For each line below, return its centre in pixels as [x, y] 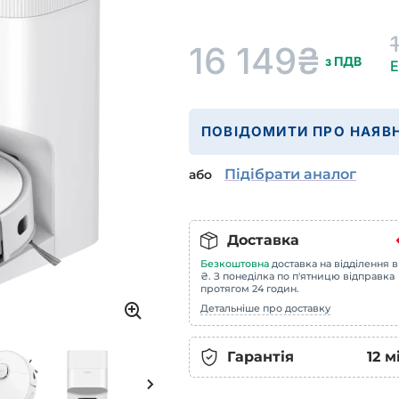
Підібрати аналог [290, 174]
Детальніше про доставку [265, 308]
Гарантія [261, 357]
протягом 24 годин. [250, 289]
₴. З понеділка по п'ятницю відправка [297, 276]
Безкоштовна [235, 264]
